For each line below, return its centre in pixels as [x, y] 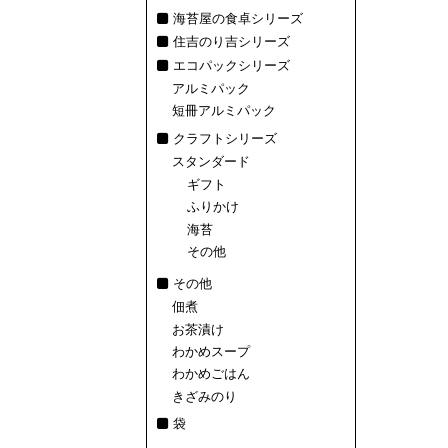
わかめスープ [211, 351]
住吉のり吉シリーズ [231, 42]
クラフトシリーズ [225, 138]
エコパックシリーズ [231, 65]
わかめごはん [211, 374]
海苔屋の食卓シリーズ [238, 18]
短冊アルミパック [224, 110]
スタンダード [211, 161]
